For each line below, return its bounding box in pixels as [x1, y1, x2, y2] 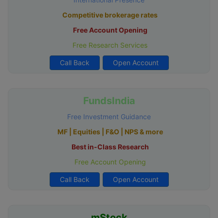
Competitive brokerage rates [62, 10, 158, 19]
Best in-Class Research [71, 142, 149, 151]
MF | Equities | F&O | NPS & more [57, 127, 163, 136]
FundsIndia [83, 94, 135, 107]
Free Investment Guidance [67, 112, 151, 121]
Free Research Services [71, 40, 147, 49]
